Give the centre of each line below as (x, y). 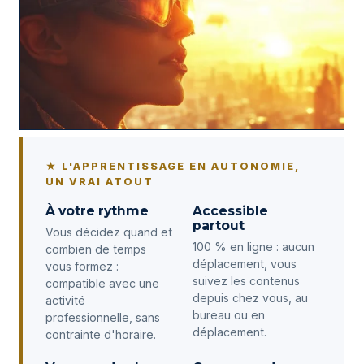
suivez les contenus (246, 280)
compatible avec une (102, 283)
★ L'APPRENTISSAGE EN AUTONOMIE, (172, 166)
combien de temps (96, 249)
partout (218, 225)
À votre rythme (97, 210)
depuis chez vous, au (250, 297)
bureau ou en (228, 314)
